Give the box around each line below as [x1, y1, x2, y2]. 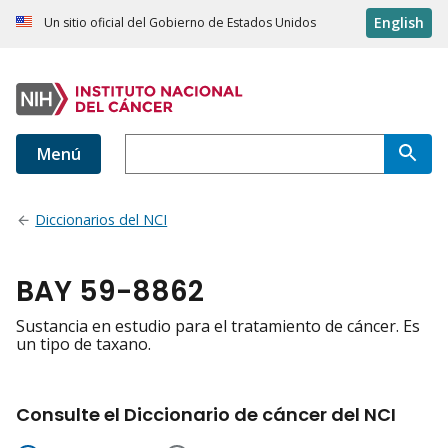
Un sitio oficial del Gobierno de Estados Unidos [44, 14, 316, 32]
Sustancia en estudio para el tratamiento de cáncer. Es [16, 315, 420, 338]
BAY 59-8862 [16, 272, 204, 312]
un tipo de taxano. [16, 333, 151, 356]
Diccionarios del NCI [35, 210, 168, 230]
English [374, 13, 424, 33]
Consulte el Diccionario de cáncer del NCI [16, 402, 396, 428]
